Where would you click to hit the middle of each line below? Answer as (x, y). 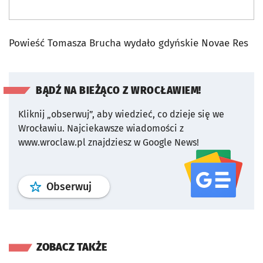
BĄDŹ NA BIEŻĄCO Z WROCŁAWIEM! (119, 90)
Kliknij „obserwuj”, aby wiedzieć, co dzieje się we (121, 114)
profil (104, 186)
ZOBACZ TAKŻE (72, 247)
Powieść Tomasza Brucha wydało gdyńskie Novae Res (129, 43)
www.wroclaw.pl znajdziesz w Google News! (109, 142)
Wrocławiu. (41, 128)
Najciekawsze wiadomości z (125, 128)
